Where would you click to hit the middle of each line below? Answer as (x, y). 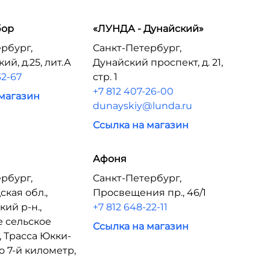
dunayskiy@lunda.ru (142, 106)
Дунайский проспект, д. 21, (158, 62)
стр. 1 (105, 77)
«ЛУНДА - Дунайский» (148, 29)
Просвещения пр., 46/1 (149, 193)
